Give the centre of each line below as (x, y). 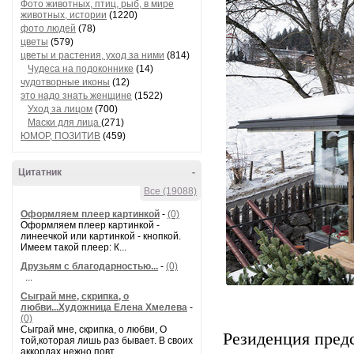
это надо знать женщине (76, 96)
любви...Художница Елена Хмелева (104, 307)
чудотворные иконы (65, 82)
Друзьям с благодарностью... (89, 266)
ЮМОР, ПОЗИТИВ (60, 136)
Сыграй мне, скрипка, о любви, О (94, 330)
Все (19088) (170, 191)
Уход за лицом (60, 109)
